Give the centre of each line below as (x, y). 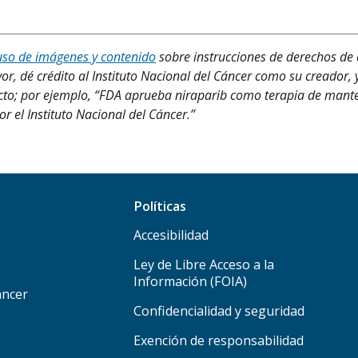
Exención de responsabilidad (219, 341)
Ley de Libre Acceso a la (204, 265)
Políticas (160, 207)
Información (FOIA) (191, 282)
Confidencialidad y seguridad (219, 311)
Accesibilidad (171, 235)
